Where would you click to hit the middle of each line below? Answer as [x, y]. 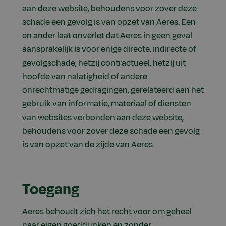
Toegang [51, 190]
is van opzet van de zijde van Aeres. [88, 145]
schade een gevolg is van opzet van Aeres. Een [109, 22]
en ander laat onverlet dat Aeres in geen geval [107, 36]
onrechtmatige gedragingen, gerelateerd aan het [113, 91]
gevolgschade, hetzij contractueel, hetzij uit [104, 63]
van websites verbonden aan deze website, [103, 118]
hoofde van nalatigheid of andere [85, 77]
